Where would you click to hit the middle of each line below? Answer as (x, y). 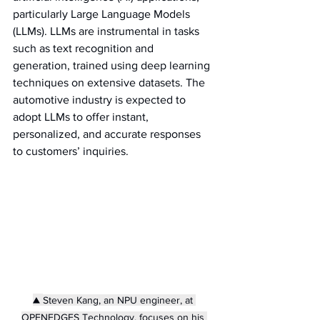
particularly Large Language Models (103, 14)
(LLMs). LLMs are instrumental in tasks (107, 31)
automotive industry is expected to (101, 100)
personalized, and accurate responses (108, 134)
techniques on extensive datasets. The (110, 82)
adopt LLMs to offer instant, (82, 117)
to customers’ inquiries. (71, 151)
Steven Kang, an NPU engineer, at (119, 300)
